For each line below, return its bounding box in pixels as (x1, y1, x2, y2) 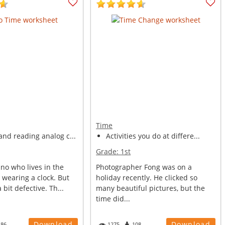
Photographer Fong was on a (96, 162, 192, 172)
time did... (96, 194, 131, 203)
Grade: (96, 147, 121, 156)
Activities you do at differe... (106, 131, 200, 141)
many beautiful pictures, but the (96, 183, 205, 193)
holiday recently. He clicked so (96, 173, 198, 182)
